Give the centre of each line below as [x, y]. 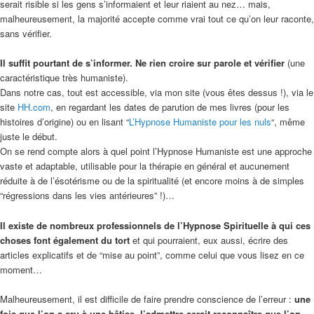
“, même [288, 122]
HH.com [34, 107]
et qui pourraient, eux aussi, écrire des [209, 240]
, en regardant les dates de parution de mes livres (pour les [170, 107]
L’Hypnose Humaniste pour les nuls [200, 122]
